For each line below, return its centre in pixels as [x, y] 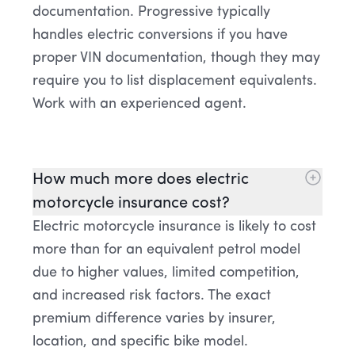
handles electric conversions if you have [160, 35]
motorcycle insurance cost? [131, 204]
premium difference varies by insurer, [154, 319]
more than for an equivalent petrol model [166, 250]
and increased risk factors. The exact [152, 296]
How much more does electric [141, 180]
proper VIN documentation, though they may [176, 58]
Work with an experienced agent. [139, 104]
